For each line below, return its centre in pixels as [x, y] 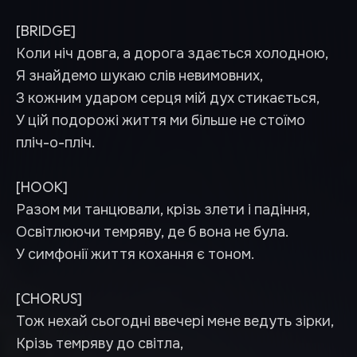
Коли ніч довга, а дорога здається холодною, [172, 53]
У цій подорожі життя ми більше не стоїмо [161, 120]
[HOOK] [42, 187]
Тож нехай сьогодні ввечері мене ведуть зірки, [175, 321]
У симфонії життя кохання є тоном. [135, 254]
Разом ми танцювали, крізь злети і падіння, [163, 209]
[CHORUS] [49, 298]
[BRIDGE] [46, 31]
